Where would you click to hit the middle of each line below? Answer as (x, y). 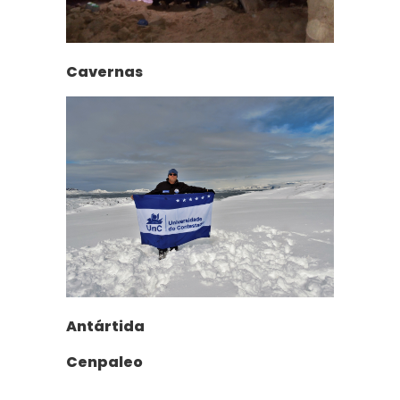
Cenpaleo (104, 362)
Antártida (105, 327)
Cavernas (104, 72)
